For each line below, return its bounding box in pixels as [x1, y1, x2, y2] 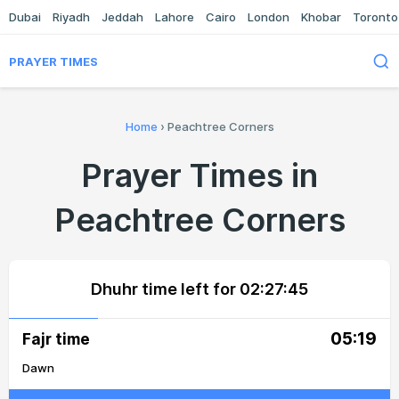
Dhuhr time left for [91, 280, 240, 298]
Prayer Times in [81, 156, 318, 195]
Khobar [301, 10, 341, 24]
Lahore [155, 10, 194, 24]
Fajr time [22, 330, 90, 348]
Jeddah [102, 10, 143, 24]
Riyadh [53, 10, 90, 24]
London [248, 10, 289, 24]
